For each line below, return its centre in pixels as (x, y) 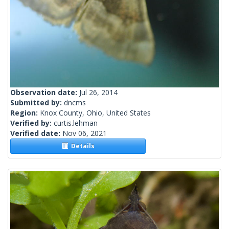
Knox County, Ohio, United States (95, 113)
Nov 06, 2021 (85, 133)
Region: (25, 113)
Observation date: (45, 93)
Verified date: (36, 133)
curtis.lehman (76, 123)
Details (81, 146)
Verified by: (32, 123)
